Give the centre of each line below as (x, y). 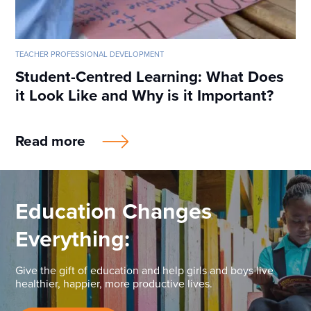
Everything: (73, 240)
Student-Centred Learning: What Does (150, 77)
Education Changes (114, 212)
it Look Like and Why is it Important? (145, 96)
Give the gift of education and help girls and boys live (145, 271)
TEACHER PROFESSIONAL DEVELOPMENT (90, 55)
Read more (51, 142)
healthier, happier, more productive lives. (114, 284)
